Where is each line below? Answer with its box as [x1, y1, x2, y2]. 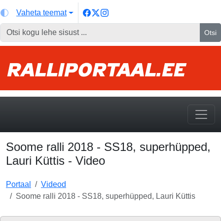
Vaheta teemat [16, 8, 67, 17]
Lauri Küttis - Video [6, 154, 105, 167]
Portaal [6, 180, 31, 188]
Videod [41, 180, 66, 188]
